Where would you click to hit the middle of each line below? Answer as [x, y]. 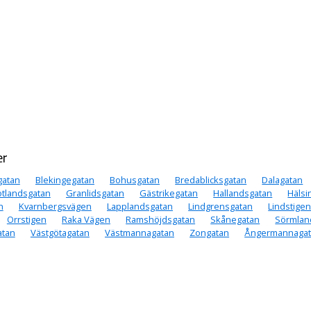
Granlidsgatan [95, 193]
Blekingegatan [65, 180]
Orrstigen [26, 220]
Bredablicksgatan [211, 180]
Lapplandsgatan [140, 207]
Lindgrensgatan [221, 207]
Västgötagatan [60, 233]
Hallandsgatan [243, 193]
